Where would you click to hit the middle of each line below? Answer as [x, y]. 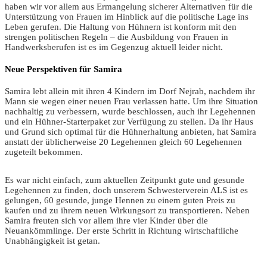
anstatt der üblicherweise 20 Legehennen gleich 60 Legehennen [123, 142]
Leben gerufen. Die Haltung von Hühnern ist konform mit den [121, 27]
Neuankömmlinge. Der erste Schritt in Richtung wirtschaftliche [122, 230]
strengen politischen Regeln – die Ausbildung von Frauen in [117, 37]
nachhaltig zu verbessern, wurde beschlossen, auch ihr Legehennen [130, 111]
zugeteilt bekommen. [44, 152]
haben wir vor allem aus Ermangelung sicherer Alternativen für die [129, 6]
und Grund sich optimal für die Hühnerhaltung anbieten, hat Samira [131, 131]
